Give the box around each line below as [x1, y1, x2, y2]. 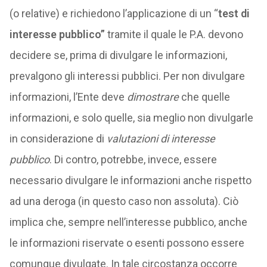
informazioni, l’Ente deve [9, 91, 127, 103]
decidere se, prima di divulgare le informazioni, [9, 49, 227, 61]
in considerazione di [9, 132, 107, 145]
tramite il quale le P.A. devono [104, 28, 243, 41]
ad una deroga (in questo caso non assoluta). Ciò [9, 195, 238, 207]
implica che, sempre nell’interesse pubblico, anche [9, 216, 247, 228]
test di [218, 7, 250, 20]
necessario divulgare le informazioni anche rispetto [9, 174, 252, 187]
